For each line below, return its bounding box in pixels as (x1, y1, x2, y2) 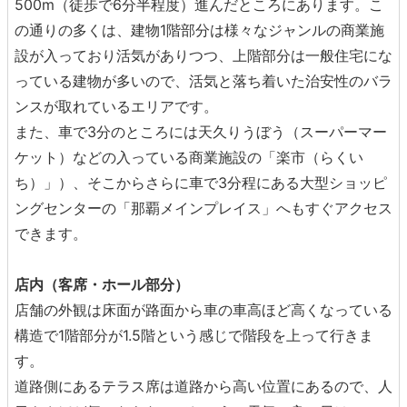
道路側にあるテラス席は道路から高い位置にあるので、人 (15, 377, 392, 395)
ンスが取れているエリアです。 (15, 97, 218, 115)
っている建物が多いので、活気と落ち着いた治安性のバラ (15, 72, 392, 90)
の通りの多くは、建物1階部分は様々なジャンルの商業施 (15, 21, 384, 39)
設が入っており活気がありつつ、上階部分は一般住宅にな (15, 46, 392, 65)
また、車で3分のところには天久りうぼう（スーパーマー (15, 123, 387, 141)
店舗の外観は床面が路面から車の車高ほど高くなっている (15, 301, 392, 319)
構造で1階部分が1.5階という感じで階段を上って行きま (15, 326, 373, 344)
